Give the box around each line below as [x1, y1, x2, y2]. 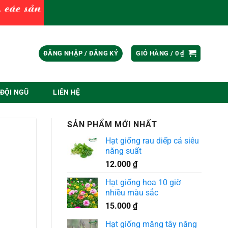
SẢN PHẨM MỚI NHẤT [67, 119, 157, 129]
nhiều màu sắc [105, 187, 158, 197]
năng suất [105, 146, 141, 156]
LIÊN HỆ [53, 88, 80, 97]
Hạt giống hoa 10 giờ [105, 177, 181, 187]
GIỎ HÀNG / [136, 49, 175, 58]
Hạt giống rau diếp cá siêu [105, 135, 199, 146]
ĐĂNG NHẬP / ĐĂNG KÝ [43, 49, 119, 58]
